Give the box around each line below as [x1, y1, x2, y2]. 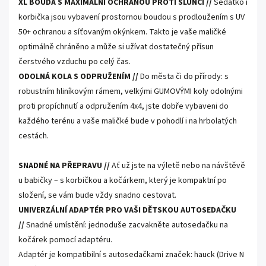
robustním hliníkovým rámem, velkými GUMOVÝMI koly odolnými [18, 85, 243, 97]
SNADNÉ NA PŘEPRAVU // [18, 160, 110, 172]
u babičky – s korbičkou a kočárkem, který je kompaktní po [18, 175, 227, 186]
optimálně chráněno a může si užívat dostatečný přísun [18, 41, 214, 53]
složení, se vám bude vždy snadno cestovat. [18, 189, 176, 201]
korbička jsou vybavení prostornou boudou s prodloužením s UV [18, 11, 245, 23]
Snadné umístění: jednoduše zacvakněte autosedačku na [26, 219, 228, 231]
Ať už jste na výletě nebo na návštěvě [112, 160, 245, 172]
